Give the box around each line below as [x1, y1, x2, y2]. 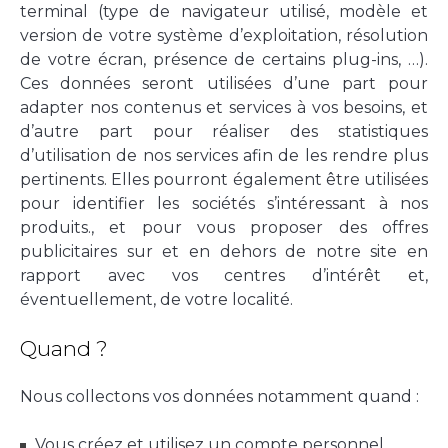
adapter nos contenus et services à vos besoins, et [20, 97, 428, 117]
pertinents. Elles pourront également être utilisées [20, 169, 428, 189]
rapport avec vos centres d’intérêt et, [20, 265, 428, 285]
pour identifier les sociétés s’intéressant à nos [20, 193, 428, 213]
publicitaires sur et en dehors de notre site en [20, 241, 428, 261]
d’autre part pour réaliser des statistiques [20, 121, 428, 141]
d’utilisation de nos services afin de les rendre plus [20, 145, 428, 165]
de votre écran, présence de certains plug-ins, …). [20, 49, 428, 69]
